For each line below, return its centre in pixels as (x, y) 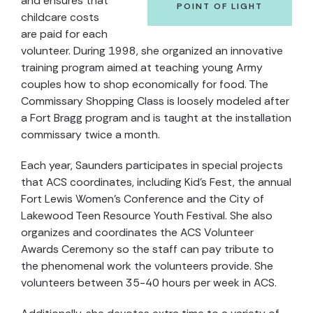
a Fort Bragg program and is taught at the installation (156, 118)
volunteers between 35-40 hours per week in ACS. (149, 283)
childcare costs (60, 17)
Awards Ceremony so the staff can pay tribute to (147, 249)
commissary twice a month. (90, 134)
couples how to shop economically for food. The (145, 84)
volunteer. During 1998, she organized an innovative (152, 51)
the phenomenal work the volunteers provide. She (147, 266)
